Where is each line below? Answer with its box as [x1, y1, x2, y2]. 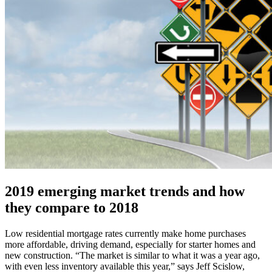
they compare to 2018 [5, 200, 138, 216]
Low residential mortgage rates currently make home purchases [5, 228, 246, 239]
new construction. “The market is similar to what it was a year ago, [5, 250, 260, 261]
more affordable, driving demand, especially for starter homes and [5, 239, 256, 250]
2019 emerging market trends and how [5, 183, 245, 200]
